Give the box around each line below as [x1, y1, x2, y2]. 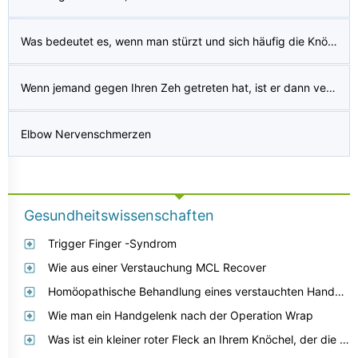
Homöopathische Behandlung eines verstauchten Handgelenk [335, 284, 344, 298]
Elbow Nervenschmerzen [21, 127, 151, 141]
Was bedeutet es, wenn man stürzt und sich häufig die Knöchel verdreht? [328, 34, 337, 48]
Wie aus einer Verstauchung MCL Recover [48, 261, 266, 274]
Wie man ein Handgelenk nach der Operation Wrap [48, 308, 313, 322]
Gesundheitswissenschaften [24, 207, 214, 224]
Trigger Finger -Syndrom [48, 237, 177, 250]
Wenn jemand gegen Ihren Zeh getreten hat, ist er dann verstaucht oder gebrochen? [326, 81, 336, 94]
